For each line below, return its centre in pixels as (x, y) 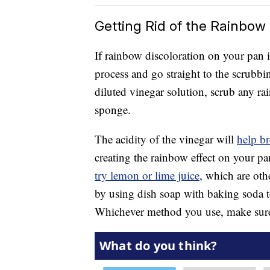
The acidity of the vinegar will (166, 139)
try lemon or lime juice (147, 175)
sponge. (113, 110)
